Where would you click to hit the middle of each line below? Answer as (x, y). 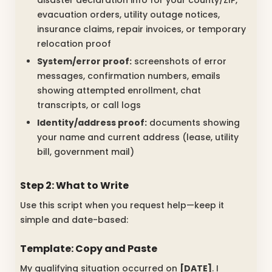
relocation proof (74, 44)
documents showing (193, 123)
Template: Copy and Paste (89, 249)
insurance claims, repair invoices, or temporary (141, 29)
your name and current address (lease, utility (138, 138)
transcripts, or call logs (89, 105)
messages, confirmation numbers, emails (129, 76)
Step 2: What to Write (74, 186)
